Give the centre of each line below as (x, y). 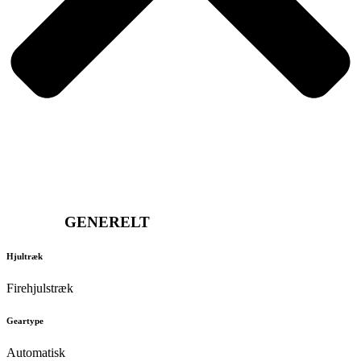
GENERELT (105, 222)
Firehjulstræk (40, 288)
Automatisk (36, 352)
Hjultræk (25, 257)
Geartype (25, 321)
